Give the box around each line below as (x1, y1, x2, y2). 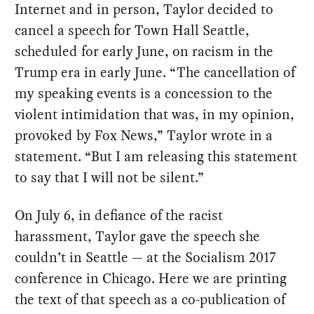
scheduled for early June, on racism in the (15, 41, 274, 62)
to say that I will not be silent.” (15, 168, 205, 188)
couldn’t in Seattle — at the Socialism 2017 (15, 247, 277, 268)
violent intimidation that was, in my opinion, (15, 104, 295, 125)
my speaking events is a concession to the (15, 83, 273, 104)
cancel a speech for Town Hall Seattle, (15, 20, 250, 41)
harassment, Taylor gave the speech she (15, 226, 261, 247)
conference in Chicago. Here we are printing (15, 268, 287, 289)
